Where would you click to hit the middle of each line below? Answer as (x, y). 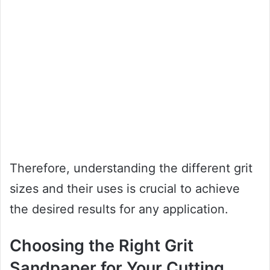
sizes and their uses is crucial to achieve (125, 188)
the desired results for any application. (119, 209)
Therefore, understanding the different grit (131, 168)
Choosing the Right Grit (102, 245)
